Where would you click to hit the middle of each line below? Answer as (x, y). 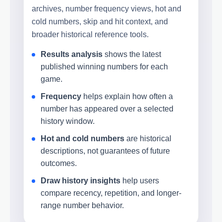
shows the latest (132, 54)
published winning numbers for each (104, 66)
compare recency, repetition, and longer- (111, 193)
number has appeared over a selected (107, 109)
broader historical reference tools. (90, 34)
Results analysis (72, 54)
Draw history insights (81, 180)
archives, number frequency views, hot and (107, 8)
